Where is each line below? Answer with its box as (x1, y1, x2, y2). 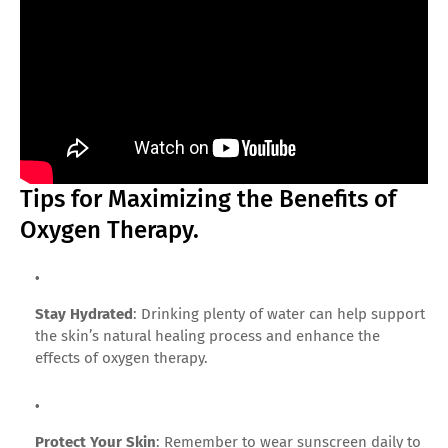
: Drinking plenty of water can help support (133, 305, 425, 324)
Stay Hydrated (35, 305, 133, 324)
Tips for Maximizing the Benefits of (20, 185, 396, 214)
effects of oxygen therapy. (35, 349, 208, 368)
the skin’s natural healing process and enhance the (35, 327, 380, 346)
